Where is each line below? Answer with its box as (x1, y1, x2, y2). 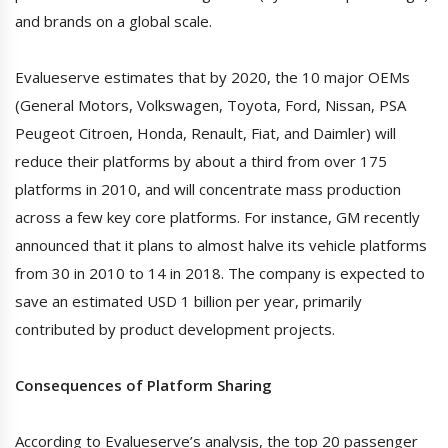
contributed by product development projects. (15, 319, 335, 340)
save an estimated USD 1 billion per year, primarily (15, 291, 362, 312)
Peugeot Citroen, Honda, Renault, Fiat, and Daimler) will (15, 123, 396, 144)
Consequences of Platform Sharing (15, 375, 272, 396)
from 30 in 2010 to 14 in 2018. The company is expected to (15, 263, 425, 284)
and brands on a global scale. (15, 11, 212, 32)
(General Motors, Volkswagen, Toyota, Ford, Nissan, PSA (15, 95, 406, 116)
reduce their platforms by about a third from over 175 (15, 151, 387, 172)
